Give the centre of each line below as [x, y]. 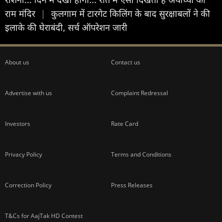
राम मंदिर [21, 13]
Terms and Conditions [141, 154]
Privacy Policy [24, 154]
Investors [18, 123]
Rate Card [125, 123]
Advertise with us [28, 93]
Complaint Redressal [139, 93]
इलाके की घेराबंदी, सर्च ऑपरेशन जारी [66, 27]
